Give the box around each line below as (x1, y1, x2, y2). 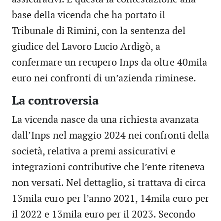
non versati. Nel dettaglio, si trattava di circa (12, 177, 206, 189)
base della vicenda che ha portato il (12, 9, 165, 22)
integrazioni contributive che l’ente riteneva (12, 161, 205, 174)
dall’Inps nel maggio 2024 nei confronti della (12, 130, 209, 142)
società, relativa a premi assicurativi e (12, 146, 176, 158)
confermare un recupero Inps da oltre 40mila (12, 57, 207, 69)
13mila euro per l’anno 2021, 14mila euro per (12, 193, 209, 205)
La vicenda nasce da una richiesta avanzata (12, 114, 199, 126)
